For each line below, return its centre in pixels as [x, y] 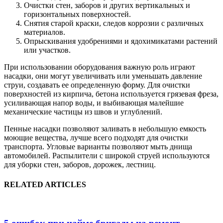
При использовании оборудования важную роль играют [100, 67]
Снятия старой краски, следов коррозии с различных [114, 23]
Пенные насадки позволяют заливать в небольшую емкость [105, 129]
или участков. [47, 50]
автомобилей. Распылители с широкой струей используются [107, 156]
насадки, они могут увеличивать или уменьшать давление [103, 76]
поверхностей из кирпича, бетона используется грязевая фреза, [111, 94]
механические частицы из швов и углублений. [83, 112]
